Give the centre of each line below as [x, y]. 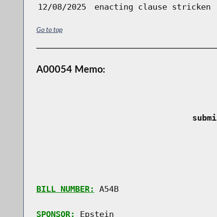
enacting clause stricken [152, 7]
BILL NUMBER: [65, 189]
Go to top [49, 30]
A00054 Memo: [70, 69]
